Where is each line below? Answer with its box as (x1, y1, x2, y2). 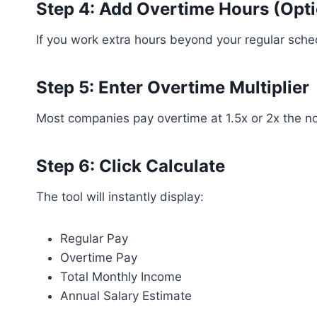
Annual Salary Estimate (60, 289, 192, 303)
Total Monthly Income (60, 270, 182, 284)
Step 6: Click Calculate (36, 156, 225, 176)
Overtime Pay (60, 250, 137, 265)
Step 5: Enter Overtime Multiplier (36, 77, 309, 98)
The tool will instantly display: (36, 190, 204, 204)
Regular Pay (60, 231, 128, 246)
